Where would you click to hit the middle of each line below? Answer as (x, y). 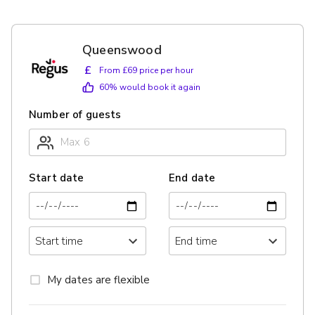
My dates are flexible (98, 279)
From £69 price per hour (146, 70)
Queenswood (122, 50)
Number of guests (75, 115)
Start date (57, 178)
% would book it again (155, 87)
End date (192, 178)
